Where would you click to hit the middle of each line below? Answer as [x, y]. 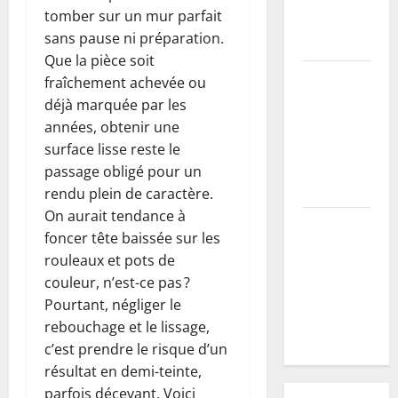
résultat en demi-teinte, [123, 371]
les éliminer [336, 336]
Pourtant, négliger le [113, 304]
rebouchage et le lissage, [127, 326]
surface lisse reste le [112, 149]
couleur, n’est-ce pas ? [117, 282]
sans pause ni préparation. [134, 38]
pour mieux [334, 314]
